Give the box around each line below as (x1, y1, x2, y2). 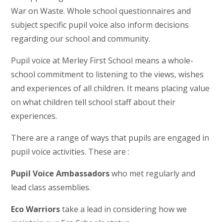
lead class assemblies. (11, 181, 91, 193)
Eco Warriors (11, 203, 60, 215)
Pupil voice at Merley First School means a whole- (11, 55, 194, 66)
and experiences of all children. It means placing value (11, 82, 210, 94)
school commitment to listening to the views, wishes (11, 68, 204, 80)
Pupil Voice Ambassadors (11, 167, 110, 179)
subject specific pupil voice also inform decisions (11, 19, 189, 30)
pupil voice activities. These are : (11, 146, 130, 157)
